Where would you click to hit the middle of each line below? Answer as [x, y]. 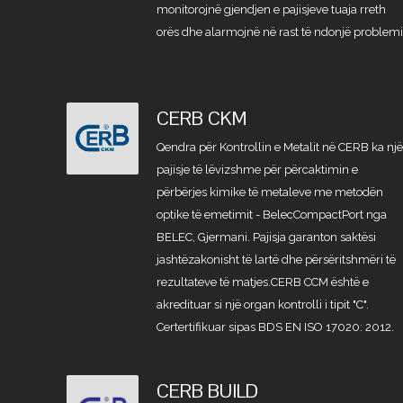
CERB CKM [202, 118]
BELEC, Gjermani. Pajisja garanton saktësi [267, 237]
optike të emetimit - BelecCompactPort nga [272, 215]
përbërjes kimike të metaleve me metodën [270, 192]
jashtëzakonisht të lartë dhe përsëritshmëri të [277, 260]
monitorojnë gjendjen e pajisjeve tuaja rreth [272, 9]
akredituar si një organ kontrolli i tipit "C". [263, 304]
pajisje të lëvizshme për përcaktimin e [258, 170]
